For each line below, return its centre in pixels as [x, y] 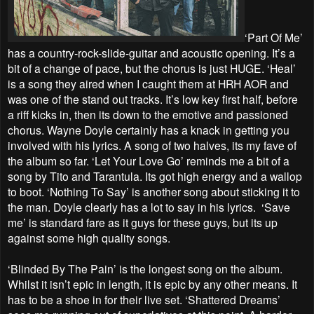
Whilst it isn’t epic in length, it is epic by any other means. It [152, 284]
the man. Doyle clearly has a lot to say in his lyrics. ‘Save [149, 206]
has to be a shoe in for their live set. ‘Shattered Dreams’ [144, 299]
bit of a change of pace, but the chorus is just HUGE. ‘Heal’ [152, 68]
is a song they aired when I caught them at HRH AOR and [148, 83]
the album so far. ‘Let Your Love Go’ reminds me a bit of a [149, 160]
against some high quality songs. [89, 237]
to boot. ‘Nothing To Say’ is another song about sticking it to [154, 191]
